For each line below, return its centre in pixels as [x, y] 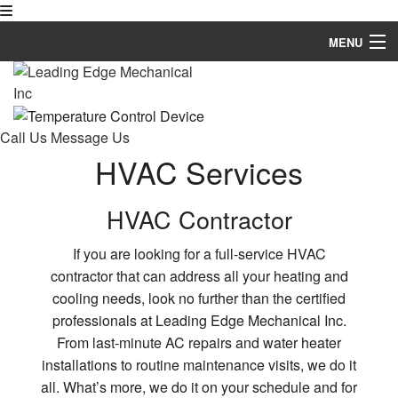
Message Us [90, 137]
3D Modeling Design [65, 315]
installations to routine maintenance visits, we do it [199, 365]
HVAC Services [199, 172]
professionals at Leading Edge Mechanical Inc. [199, 321]
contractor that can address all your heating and [199, 276]
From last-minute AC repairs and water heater [199, 343]
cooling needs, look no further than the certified [199, 298]
